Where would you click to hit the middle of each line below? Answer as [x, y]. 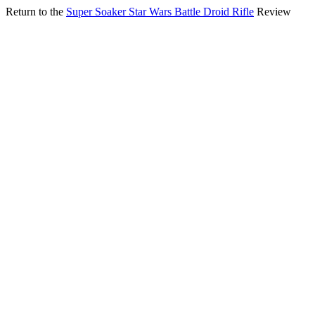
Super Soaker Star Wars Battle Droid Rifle [160, 12]
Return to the [36, 12]
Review [272, 12]
